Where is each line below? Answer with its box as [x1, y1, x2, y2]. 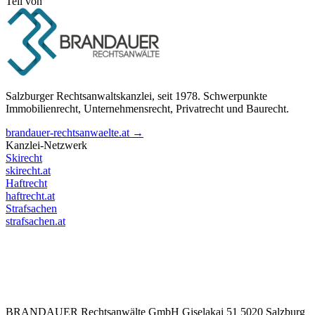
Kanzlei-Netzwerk [6, 139, 87, 152]
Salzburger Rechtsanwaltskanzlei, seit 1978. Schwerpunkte [6, 90, 267, 103]
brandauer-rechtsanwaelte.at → [6, 127, 143, 139]
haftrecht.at [6, 190, 55, 202]
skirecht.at [6, 165, 51, 177]
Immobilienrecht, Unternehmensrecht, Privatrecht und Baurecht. [6, 103, 289, 115]
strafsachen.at [6, 215, 65, 228]
